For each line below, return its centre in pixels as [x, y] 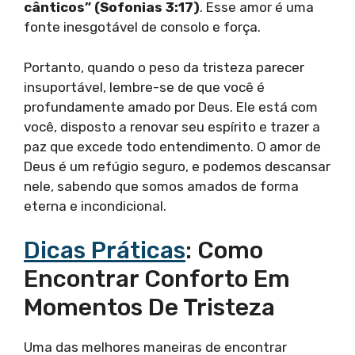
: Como [224, 251]
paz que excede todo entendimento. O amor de [172, 146]
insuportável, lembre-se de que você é [144, 87]
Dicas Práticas [105, 251]
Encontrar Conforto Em [157, 279]
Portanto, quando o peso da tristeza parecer [164, 67]
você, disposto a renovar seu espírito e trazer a [172, 126]
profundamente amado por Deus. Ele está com [171, 107]
